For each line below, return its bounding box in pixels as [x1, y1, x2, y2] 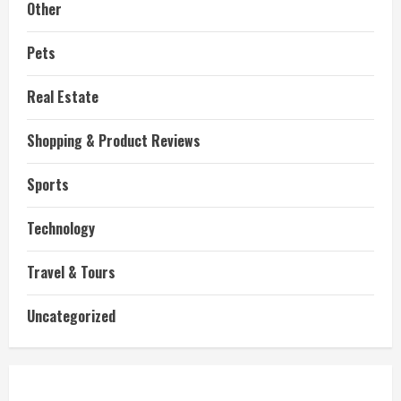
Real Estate [27, 86, 98, 107]
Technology [27, 218, 95, 239]
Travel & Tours [27, 261, 115, 283]
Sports [27, 174, 69, 195]
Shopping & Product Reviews [27, 130, 200, 151]
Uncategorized [27, 305, 115, 327]
